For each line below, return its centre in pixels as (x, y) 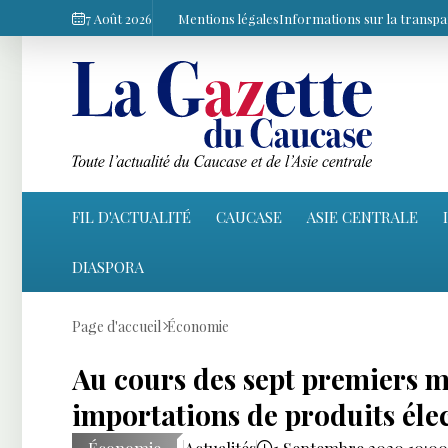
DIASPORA (108, 266)
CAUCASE (249, 216)
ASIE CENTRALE (362, 216)
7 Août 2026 (118, 18)
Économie (198, 326)
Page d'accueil (116, 326)
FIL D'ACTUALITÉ (131, 216)
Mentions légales (228, 18)
